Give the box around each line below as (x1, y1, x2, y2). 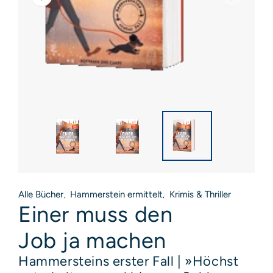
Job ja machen (18, 227, 166, 253)
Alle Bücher (18, 188, 63, 200)
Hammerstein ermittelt (69, 188, 163, 200)
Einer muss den (18, 200, 173, 227)
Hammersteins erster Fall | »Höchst (18, 252, 239, 269)
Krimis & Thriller (169, 188, 231, 200)
